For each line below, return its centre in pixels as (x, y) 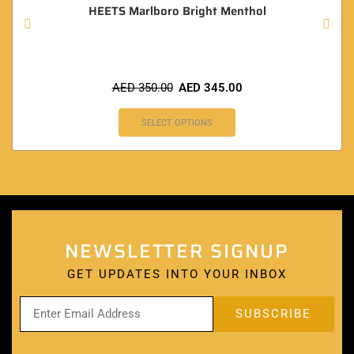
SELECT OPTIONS (177, 122)
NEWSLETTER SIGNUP (177, 251)
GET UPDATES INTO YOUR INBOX (177, 274)
